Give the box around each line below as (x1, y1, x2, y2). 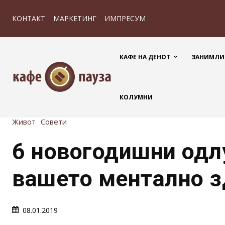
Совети (41, 116, 67, 127)
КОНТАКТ (12, 14, 45, 23)
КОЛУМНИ (120, 93, 153, 101)
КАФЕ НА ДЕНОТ (120, 53, 170, 61)
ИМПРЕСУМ (104, 14, 146, 23)
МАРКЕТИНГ (53, 14, 96, 23)
